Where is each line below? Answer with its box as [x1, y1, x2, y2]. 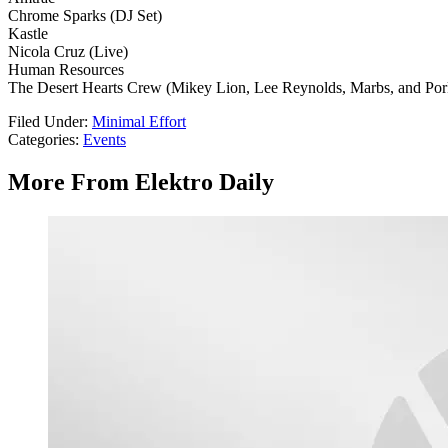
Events [83, 131, 126, 149]
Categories [8, 131, 75, 149]
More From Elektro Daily [8, 169, 274, 196]
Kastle [8, 25, 48, 43]
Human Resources [8, 61, 124, 79]
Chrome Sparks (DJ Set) [8, 7, 162, 25]
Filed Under [8, 113, 84, 131]
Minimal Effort [92, 113, 186, 131]
